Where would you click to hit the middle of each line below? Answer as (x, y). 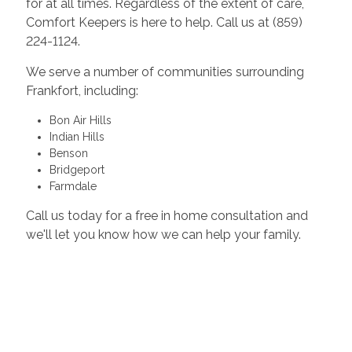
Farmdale (73, 187)
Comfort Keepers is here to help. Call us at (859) (164, 23)
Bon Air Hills (80, 121)
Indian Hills (77, 137)
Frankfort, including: (82, 91)
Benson (68, 154)
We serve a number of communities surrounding (165, 72)
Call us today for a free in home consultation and (167, 216)
